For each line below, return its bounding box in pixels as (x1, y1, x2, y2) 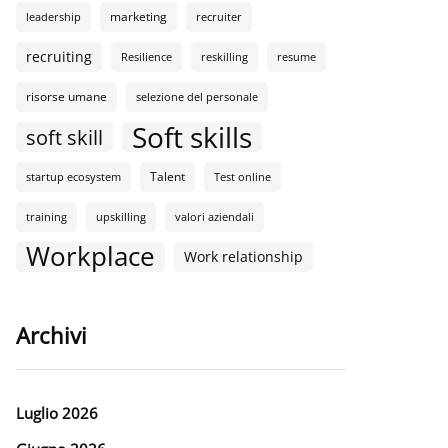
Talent (150, 168, 185, 185)
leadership (26, 10, 81, 24)
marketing (110, 8, 167, 25)
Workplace (26, 239, 155, 274)
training (26, 210, 67, 224)
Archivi (16, 320, 87, 350)
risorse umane (26, 88, 107, 105)
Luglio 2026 (16, 403, 98, 423)
